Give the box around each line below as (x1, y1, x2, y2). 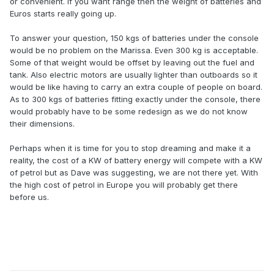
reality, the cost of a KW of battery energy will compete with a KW (10, 155, 262, 166)
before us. (10, 192, 49, 202)
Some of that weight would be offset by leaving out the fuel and (10, 57, 254, 68)
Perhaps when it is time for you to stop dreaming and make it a (10, 143, 251, 154)
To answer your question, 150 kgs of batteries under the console (10, 33, 259, 43)
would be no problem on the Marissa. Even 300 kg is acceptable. (10, 45, 258, 56)
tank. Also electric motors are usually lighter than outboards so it (10, 70, 257, 80)
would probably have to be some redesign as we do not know (10, 106, 248, 117)
